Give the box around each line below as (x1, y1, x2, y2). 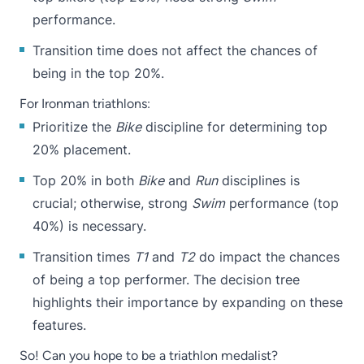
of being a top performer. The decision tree (32, 271, 300, 288)
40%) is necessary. (32, 217, 146, 234)
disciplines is (218, 171, 300, 188)
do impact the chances (195, 248, 340, 265)
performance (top (225, 194, 339, 211)
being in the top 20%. (32, 64, 164, 81)
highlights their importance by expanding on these (32, 293, 343, 310)
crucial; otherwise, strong (32, 194, 192, 211)
